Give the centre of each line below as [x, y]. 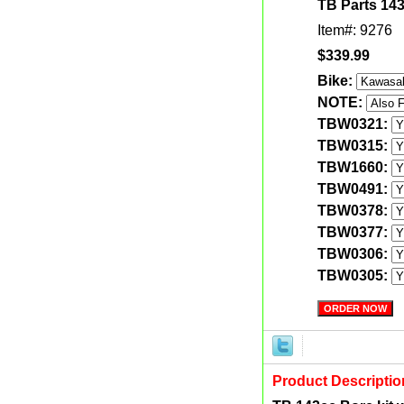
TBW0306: [354, 254]
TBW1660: [354, 167]
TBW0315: [354, 146]
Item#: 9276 [355, 30]
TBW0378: [354, 211]
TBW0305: [354, 275]
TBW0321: [354, 124]
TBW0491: [354, 189]
